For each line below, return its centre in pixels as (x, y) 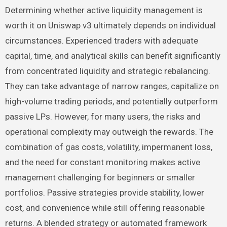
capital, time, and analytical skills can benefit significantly (112, 55)
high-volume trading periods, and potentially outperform (111, 101)
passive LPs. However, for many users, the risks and (103, 116)
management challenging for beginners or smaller (100, 177)
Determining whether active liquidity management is (104, 10)
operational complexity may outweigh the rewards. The (109, 131)
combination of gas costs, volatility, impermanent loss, (108, 147)
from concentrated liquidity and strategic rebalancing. (107, 71)
